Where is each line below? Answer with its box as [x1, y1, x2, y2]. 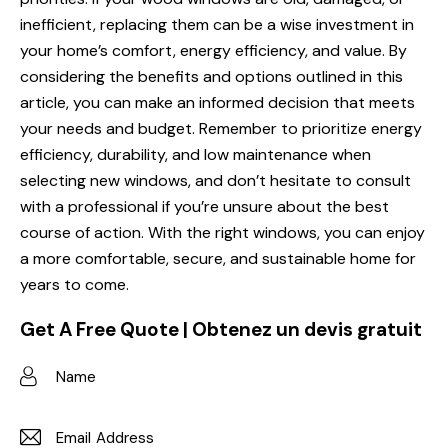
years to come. [20, 274, 129, 296]
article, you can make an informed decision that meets [20, 92, 415, 114]
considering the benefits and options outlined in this [20, 66, 403, 88]
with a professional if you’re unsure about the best [20, 196, 389, 218]
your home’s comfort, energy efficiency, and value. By [20, 40, 407, 62]
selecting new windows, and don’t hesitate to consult [20, 170, 411, 192]
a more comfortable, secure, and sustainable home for [20, 248, 416, 270]
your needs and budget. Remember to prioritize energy [20, 118, 422, 140]
